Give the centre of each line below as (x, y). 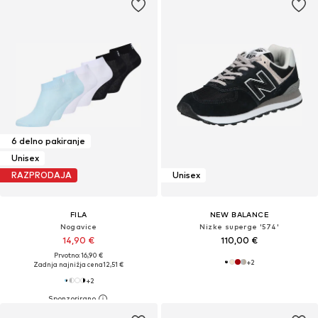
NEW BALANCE (239, 214)
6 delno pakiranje (48, 141)
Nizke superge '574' (240, 226)
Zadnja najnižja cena (68, 264)
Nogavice (78, 226)
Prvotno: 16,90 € (79, 255)
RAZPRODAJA (42, 175)
